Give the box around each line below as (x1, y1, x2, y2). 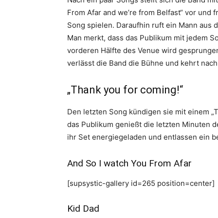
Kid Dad (67, 203, 99, 214)
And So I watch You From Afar (67, 158, 192, 169)
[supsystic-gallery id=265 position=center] (67, 179, 215, 188)
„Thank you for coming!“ (67, 84, 183, 96)
